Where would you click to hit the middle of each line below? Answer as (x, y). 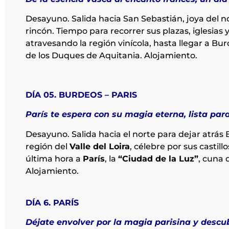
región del (48, 146)
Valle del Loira (100, 146)
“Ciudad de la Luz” (158, 158)
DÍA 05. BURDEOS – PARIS (83, 95)
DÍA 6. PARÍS (53, 203)
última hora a (54, 158)
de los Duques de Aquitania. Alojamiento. (111, 56)
